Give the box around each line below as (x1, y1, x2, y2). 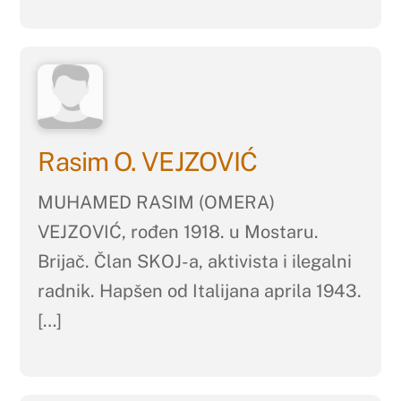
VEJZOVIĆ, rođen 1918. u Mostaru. (38, 221, 320, 243)
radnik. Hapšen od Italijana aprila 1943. (38, 280, 363, 303)
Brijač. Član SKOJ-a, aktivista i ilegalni (38, 251, 353, 273)
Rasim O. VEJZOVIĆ (38, 146, 263, 178)
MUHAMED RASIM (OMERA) (38, 192, 276, 214)
